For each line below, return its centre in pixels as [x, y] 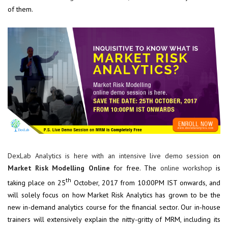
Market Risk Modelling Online [59, 168]
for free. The [137, 168]
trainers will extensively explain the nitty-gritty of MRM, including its [114, 219]
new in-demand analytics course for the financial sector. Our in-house [114, 207]
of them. [21, 9]
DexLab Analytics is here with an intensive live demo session [108, 156]
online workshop [186, 168]
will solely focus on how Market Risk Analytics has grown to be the [114, 195]
